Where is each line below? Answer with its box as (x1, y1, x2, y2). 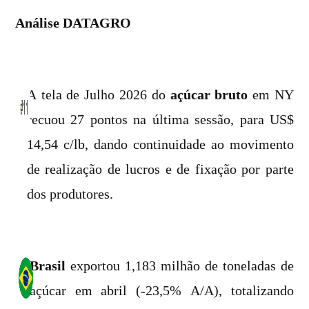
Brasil (29, 257, 66, 275)
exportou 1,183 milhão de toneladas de (65, 257, 294, 275)
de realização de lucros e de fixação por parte (26, 160, 294, 178)
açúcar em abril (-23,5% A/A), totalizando (29, 281, 294, 299)
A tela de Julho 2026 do (26, 86, 170, 103)
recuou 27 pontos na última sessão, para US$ (26, 110, 294, 128)
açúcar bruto (170, 86, 248, 103)
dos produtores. (26, 185, 113, 203)
